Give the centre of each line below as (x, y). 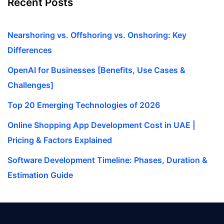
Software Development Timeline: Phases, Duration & (107, 160)
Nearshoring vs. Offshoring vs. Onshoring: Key (97, 35)
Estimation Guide (40, 175)
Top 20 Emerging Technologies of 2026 (84, 105)
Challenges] (30, 85)
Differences (30, 50)
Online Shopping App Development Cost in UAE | (101, 125)
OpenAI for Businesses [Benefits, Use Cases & (96, 70)
